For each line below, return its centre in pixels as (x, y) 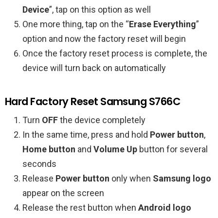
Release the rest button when (80, 208)
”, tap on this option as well (100, 9)
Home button (49, 149)
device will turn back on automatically (94, 68)
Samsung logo (182, 178)
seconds (39, 164)
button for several (173, 149)
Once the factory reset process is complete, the (115, 53)
